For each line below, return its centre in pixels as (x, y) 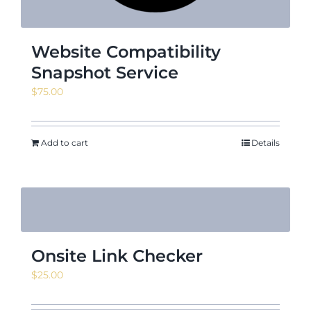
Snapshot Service (105, 72)
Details (266, 142)
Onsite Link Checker (117, 255)
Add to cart (65, 142)
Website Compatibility (126, 51)
